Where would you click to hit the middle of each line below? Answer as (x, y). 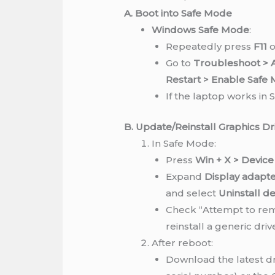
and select (192, 193)
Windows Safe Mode (201, 30)
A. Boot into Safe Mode (178, 14)
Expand (185, 176)
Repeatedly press (209, 47)
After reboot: (183, 242)
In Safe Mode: (184, 143)
